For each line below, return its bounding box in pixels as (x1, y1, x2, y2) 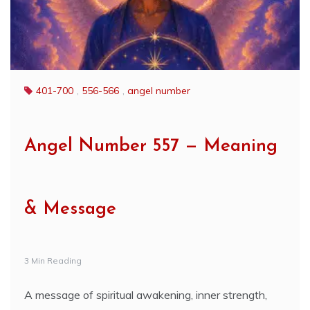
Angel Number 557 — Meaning (24, 137, 277, 156)
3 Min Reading (24, 255, 82, 266)
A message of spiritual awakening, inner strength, (24, 288, 267, 302)
